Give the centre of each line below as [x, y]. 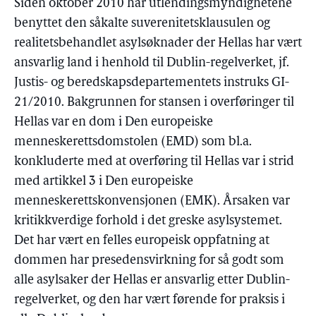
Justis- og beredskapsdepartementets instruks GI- [152, 83]
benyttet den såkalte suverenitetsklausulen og [142, 24]
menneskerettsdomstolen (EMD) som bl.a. [133, 142]
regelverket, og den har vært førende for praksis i [150, 300]
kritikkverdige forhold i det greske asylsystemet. [148, 221]
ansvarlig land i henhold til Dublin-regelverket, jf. [152, 63]
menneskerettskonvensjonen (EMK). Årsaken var [152, 201]
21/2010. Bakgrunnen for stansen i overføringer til [154, 103]
